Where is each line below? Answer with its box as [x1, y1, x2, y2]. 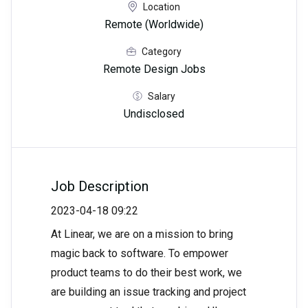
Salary [148, 90, 175, 102]
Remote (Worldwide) [104, 18, 203, 32]
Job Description [51, 178, 148, 195]
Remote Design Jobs [102, 63, 206, 76]
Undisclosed [124, 107, 184, 121]
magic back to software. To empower [51, 247, 228, 261]
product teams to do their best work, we [51, 266, 242, 280]
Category [142, 45, 181, 57]
